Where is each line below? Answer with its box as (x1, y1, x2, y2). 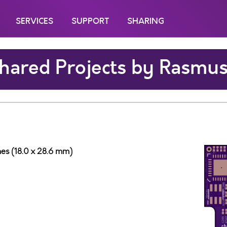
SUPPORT (71, 15, 109, 27)
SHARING (127, 15, 164, 27)
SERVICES (16, 15, 53, 27)
